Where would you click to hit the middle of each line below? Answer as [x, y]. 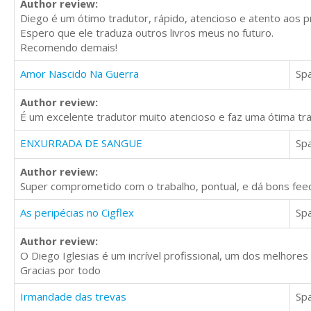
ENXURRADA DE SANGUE [81, 143]
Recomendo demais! [69, 48]
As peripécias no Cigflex [77, 213]
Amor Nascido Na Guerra [79, 74]
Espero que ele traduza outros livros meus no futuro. [147, 33]
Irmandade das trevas [73, 297]
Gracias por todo [60, 270]
